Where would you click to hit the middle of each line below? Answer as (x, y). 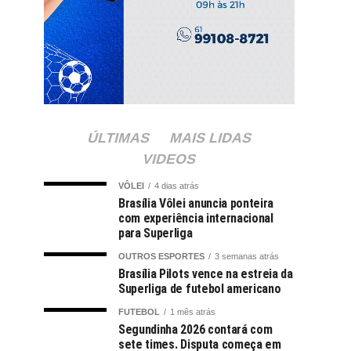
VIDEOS (169, 159)
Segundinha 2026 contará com (195, 329)
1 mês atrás (193, 311)
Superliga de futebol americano (200, 288)
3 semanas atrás (247, 256)
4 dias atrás (177, 185)
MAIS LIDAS (210, 138)
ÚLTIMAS (118, 138)
